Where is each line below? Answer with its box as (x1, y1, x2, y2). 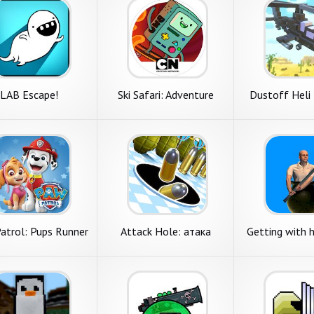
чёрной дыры (133, 237, 198, 251)
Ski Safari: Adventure (117, 88, 214, 102)
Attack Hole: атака (120, 224, 211, 238)
